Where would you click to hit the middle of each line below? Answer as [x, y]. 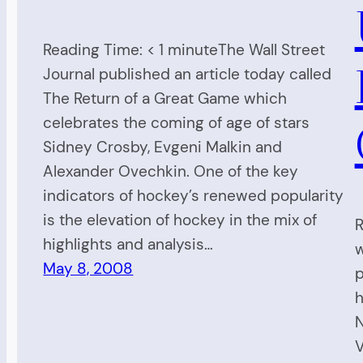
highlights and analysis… [128, 245]
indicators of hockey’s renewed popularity [194, 196]
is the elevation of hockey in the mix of [180, 220]
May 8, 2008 [88, 269]
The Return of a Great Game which [165, 99]
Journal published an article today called [188, 75]
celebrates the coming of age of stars [177, 123]
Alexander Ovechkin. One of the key [171, 172]
